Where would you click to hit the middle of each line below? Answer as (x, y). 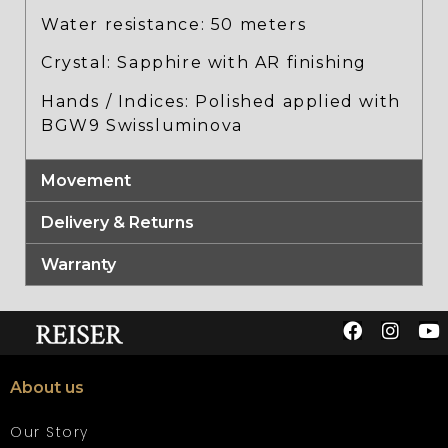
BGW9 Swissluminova (142, 125)
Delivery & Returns (117, 223)
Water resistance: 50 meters (174, 25)
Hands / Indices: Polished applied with (221, 101)
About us (47, 388)
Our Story (49, 432)
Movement (86, 181)
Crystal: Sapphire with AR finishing (204, 63)
